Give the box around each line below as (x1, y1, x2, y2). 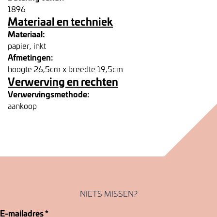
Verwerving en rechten (8, 73, 118, 89)
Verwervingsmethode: (8, 88, 90, 100)
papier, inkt (8, 40, 46, 51)
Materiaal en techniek (8, 13, 113, 29)
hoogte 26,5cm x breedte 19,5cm (8, 63, 123, 74)
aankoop (8, 100, 37, 111)
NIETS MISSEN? (79, 188, 138, 199)
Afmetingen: (8, 51, 53, 63)
